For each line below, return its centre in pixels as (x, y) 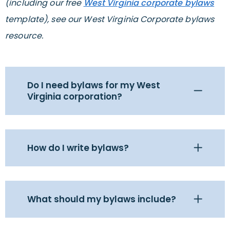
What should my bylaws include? (102, 199)
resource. (24, 36)
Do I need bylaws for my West (94, 85)
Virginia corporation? (75, 97)
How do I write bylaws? (78, 148)
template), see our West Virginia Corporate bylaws (110, 20)
